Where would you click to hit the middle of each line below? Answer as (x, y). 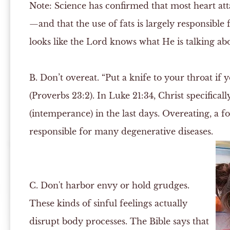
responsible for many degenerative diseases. (121, 131)
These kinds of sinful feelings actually (108, 203)
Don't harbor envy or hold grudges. (113, 185)
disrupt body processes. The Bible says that (119, 221)
